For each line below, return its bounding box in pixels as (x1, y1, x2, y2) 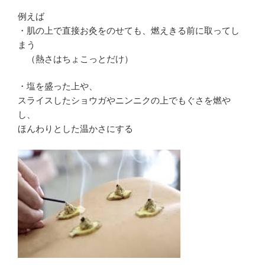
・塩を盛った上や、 (18, 81, 98, 92)
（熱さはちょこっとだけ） (18, 53, 133, 64)
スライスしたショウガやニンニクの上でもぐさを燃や (18, 95, 231, 106)
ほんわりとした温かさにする (18, 124, 133, 134)
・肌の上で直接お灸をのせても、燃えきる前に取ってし (18, 25, 240, 35)
